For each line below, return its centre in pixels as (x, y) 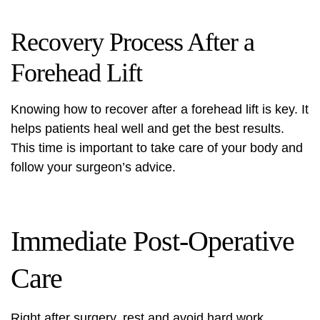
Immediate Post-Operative (152, 241)
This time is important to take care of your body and (157, 148)
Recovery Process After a (132, 42)
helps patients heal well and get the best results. (147, 129)
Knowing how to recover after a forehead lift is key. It (160, 109)
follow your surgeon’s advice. (93, 167)
